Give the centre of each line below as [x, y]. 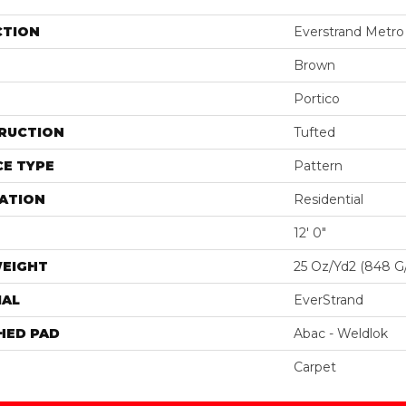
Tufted [314, 132]
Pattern [318, 165]
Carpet [315, 367]
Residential [329, 199]
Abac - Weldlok [341, 333]
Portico [317, 98]
